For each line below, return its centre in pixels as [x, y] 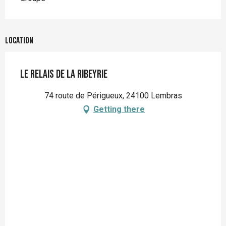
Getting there [119, 109]
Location [19, 41]
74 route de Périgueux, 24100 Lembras [113, 96]
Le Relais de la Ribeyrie [64, 75]
